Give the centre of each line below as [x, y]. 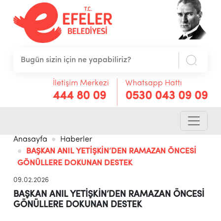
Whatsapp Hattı [154, 83]
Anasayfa [30, 140]
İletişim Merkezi [81, 83]
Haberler [76, 140]
